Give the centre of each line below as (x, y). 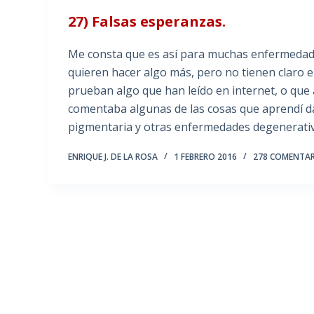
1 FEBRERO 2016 (206, 157)
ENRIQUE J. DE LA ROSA (113, 157)
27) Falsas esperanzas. (147, 22)
